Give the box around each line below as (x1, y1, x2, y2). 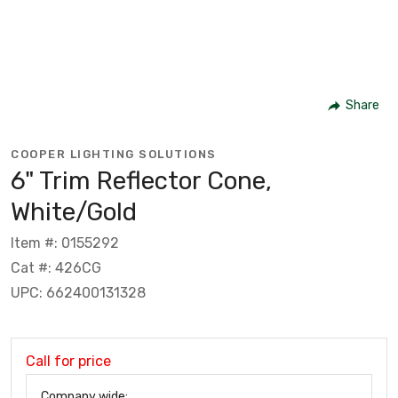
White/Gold (11, 196, 137, 227)
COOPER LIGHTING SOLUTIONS (11, 147, 217, 161)
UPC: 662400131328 (11, 283, 146, 301)
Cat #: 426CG (11, 259, 101, 276)
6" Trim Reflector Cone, (11, 165, 272, 195)
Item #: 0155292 (11, 234, 119, 251)
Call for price (26, 352, 111, 370)
